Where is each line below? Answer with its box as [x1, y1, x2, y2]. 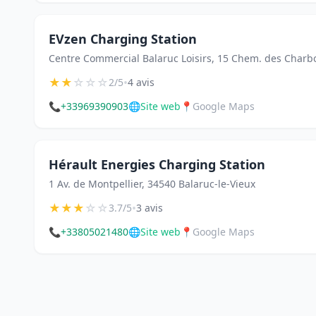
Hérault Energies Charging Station [49, 156, 265, 173]
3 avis [136, 201, 163, 214]
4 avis [128, 75, 154, 89]
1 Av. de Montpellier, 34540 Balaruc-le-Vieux [49, 177, 255, 190]
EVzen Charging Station [49, 30, 197, 47]
